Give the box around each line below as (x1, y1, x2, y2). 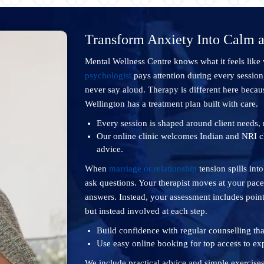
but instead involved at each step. (85, 206, 207, 216)
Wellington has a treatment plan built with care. (85, 99, 258, 108)
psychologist (85, 71, 131, 80)
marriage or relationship (109, 164, 197, 173)
